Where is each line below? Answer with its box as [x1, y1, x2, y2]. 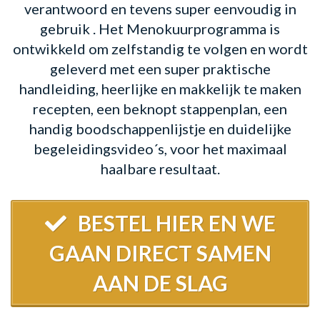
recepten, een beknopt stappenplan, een [33, 100, 287, 118]
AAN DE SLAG [92, 270, 228, 296]
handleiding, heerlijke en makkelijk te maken [19, 80, 301, 98]
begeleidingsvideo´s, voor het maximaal [33, 140, 287, 158]
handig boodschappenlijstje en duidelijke [29, 120, 291, 138]
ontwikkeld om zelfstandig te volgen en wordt [12, 40, 308, 58]
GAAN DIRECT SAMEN [49, 240, 271, 266]
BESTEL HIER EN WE [73, 210, 276, 236]
